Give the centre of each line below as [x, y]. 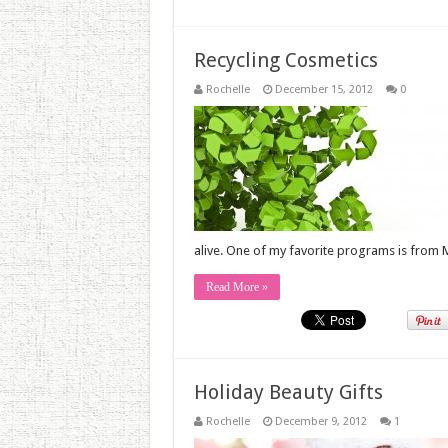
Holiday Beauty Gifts [288, 392]
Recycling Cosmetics [285, 60]
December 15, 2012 [323, 89]
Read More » [236, 287]
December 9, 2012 [320, 421]
